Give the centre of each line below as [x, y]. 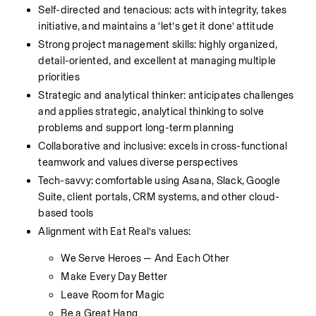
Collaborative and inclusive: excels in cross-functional [163, 146]
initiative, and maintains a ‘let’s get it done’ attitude [156, 26]
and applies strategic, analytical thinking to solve [151, 111]
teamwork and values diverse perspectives [138, 162]
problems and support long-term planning [136, 128]
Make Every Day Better [114, 276]
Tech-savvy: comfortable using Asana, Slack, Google [159, 181]
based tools [66, 213]
